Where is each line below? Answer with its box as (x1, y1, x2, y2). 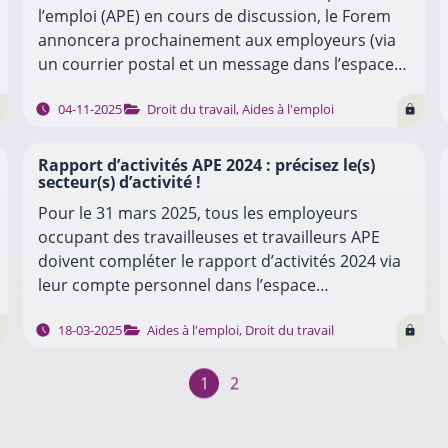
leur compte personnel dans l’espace (37, 273, 316, 296)
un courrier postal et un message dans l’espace (37, 52, 394, 75)
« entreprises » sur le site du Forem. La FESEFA (37, 297, 385, 320)
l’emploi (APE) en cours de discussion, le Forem (37, 4, 391, 27)
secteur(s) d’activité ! (37, 170, 201, 193)
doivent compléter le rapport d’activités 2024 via (37, 249, 401, 272)
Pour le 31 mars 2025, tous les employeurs (37, 201, 358, 224)
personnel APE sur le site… (37, 76, 238, 99)
